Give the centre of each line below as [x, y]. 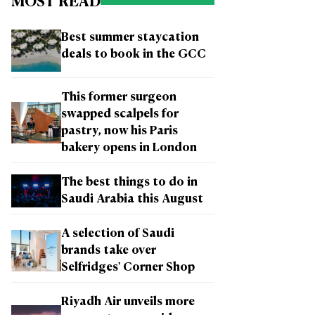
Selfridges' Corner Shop [128, 268]
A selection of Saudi [118, 234]
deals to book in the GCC [134, 55]
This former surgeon [119, 97]
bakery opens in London [129, 148]
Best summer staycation [130, 38]
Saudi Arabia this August [132, 199]
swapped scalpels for [120, 114]
